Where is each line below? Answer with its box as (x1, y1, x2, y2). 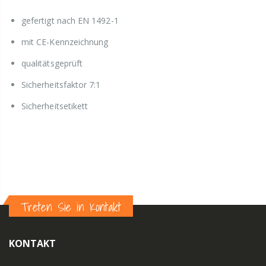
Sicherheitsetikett (21, 100, 88, 112)
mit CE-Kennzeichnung (21, 36, 109, 48)
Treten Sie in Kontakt (21, 198, 121, 217)
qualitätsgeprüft (21, 58, 83, 69)
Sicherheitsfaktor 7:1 (21, 79, 101, 91)
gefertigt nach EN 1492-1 (21, 15, 119, 27)
